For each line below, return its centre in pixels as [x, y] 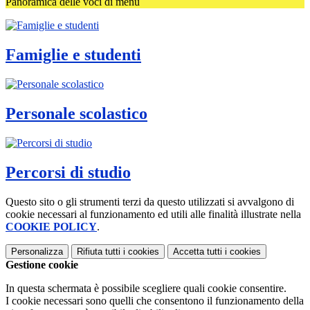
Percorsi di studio [68, 172]
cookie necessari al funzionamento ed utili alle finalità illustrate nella [153, 214]
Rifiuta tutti [99, 251]
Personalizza [37, 251]
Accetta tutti [198, 251]
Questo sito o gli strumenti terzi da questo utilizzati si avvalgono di [150, 201]
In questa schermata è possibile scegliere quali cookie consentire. [146, 288]
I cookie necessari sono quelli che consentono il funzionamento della [155, 300]
